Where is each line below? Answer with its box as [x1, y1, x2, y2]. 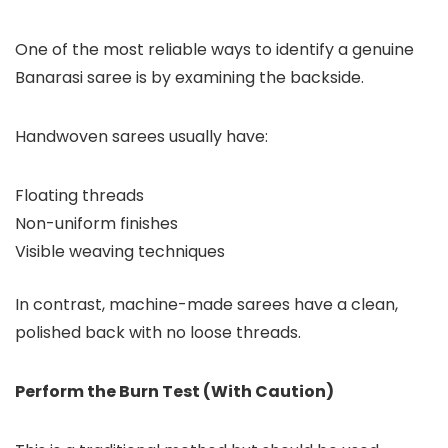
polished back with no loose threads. [15, 321, 301, 345]
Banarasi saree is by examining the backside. [15, 66, 364, 90]
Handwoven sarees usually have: [15, 125, 268, 149]
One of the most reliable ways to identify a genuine [15, 38, 414, 62]
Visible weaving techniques [15, 240, 225, 264]
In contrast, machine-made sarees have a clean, [15, 293, 398, 317]
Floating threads [15, 184, 144, 208]
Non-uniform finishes [15, 212, 178, 236]
